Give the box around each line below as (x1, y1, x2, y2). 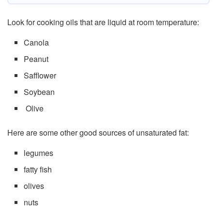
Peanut (24, 53, 49, 64)
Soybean (24, 86, 55, 97)
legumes (24, 147, 54, 158)
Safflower (24, 69, 57, 81)
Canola (24, 36, 49, 48)
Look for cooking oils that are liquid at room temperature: (7, 16, 199, 28)
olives (24, 180, 45, 191)
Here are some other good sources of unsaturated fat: (7, 126, 189, 138)
